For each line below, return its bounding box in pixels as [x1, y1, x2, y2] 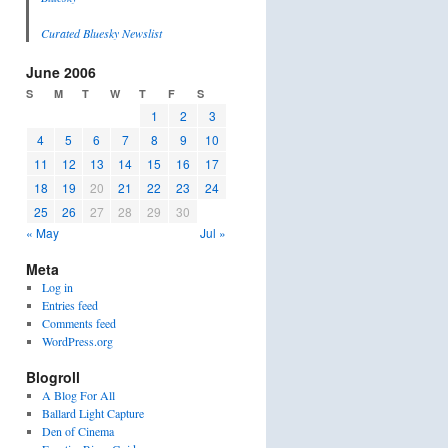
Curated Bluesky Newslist [41, 25, 162, 41]
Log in [41, 279, 73, 295]
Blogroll [26, 367, 80, 387]
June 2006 [26, 62, 96, 82]
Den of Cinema [41, 423, 114, 439]
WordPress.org [41, 333, 113, 349]
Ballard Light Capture [41, 405, 144, 421]
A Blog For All [41, 387, 115, 403]
